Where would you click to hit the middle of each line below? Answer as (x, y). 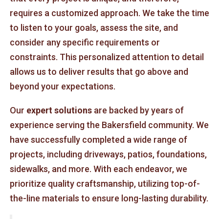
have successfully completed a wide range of (99, 139)
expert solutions (59, 110)
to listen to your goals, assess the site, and (94, 28)
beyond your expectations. (63, 87)
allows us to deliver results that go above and (99, 72)
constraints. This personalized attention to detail (107, 57)
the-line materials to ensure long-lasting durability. (109, 198)
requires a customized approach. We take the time (109, 13)
